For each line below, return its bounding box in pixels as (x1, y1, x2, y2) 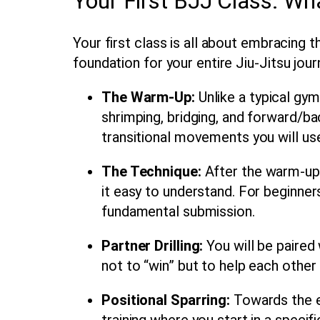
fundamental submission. (101, 202, 255, 220)
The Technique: (101, 162, 201, 180)
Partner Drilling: (101, 236, 204, 254)
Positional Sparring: (101, 291, 230, 309)
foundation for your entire (73, 54, 236, 71)
